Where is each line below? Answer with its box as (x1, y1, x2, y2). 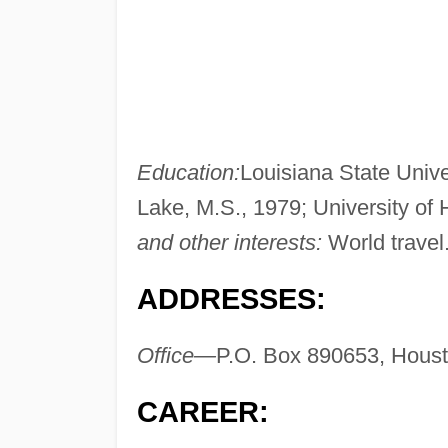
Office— (136, 343, 216, 369)
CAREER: (136, 396, 269, 429)
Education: (136, 160, 240, 186)
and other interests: (136, 230, 322, 256)
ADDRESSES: (136, 283, 326, 316)
